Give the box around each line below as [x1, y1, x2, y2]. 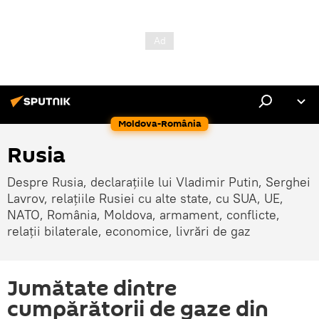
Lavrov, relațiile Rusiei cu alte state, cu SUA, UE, [7, 190, 283, 206]
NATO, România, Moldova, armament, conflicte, [7, 206, 280, 223]
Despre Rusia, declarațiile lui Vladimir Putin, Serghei [7, 174, 310, 190]
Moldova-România [117, 117, 202, 130]
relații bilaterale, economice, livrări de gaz [7, 223, 250, 239]
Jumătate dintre [7, 273, 177, 304]
